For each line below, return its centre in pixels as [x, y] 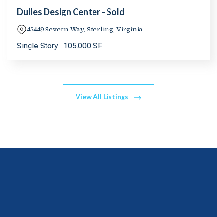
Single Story [38, 46]
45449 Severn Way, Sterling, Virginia [85, 29]
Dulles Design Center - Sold [71, 12]
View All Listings [102, 97]
